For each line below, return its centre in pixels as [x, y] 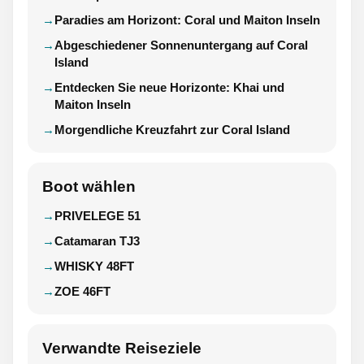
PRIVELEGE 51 [97, 216]
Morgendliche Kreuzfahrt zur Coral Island [172, 130]
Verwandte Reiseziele [122, 349]
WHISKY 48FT [94, 266]
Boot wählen [89, 187]
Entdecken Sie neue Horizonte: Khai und [169, 88]
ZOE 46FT [82, 292]
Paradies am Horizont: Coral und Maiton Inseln [187, 20]
